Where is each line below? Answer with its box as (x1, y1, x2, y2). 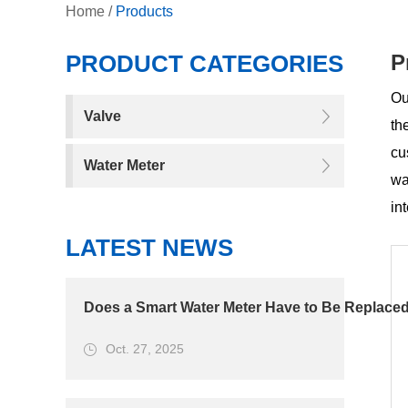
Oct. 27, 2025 (106, 341, 184, 356)
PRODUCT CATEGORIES (66, 49, 343, 77)
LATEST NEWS (66, 233, 233, 261)
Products (116, 3, 173, 19)
